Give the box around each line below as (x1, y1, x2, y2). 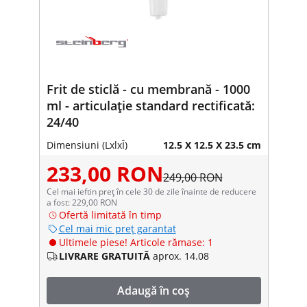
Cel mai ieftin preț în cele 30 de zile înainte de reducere (46, 185, 256, 197)
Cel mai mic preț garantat (58, 221, 176, 235)
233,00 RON (46, 159, 163, 188)
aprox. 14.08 (152, 249, 209, 262)
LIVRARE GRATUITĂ (58, 249, 150, 262)
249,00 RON (162, 169, 223, 185)
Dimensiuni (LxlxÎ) (46, 138, 127, 151)
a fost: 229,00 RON (46, 196, 117, 208)
